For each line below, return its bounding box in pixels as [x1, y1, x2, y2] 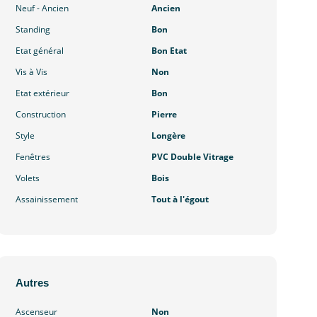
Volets [16, 172, 40, 185]
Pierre [151, 108, 177, 121]
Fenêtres [16, 151, 51, 163]
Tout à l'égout [151, 193, 209, 206]
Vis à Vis [16, 66, 48, 79]
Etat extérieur [16, 87, 70, 100]
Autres [16, 277, 50, 289]
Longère [151, 129, 185, 142]
